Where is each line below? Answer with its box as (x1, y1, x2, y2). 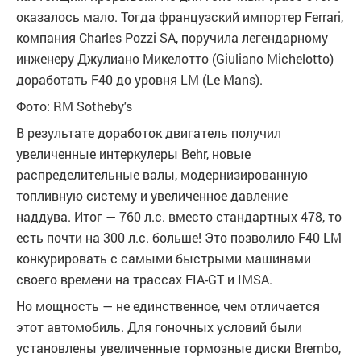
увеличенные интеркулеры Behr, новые (16, 145, 251, 162)
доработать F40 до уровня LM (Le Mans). (16, 71, 263, 88)
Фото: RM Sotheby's (16, 98, 132, 114)
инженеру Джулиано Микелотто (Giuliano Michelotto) (16, 50, 334, 67)
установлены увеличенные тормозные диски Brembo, (16, 339, 341, 356)
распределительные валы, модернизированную (16, 166, 308, 183)
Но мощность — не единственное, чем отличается (16, 297, 320, 314)
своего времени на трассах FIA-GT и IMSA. (16, 271, 272, 288)
